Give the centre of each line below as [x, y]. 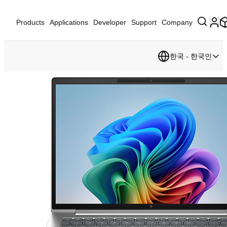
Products [30, 22]
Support [144, 22]
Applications [69, 22]
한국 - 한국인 [191, 56]
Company [177, 22]
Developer [110, 22]
